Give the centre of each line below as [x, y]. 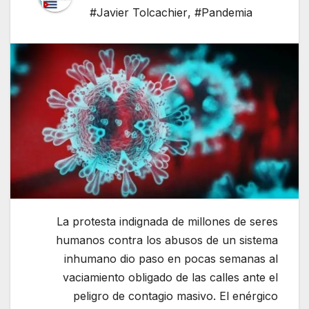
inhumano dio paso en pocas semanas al [171, 258]
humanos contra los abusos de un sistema [167, 240]
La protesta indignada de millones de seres [167, 221]
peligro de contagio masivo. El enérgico [176, 296]
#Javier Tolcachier [139, 12]
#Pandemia [223, 12]
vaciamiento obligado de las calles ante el [170, 277]
